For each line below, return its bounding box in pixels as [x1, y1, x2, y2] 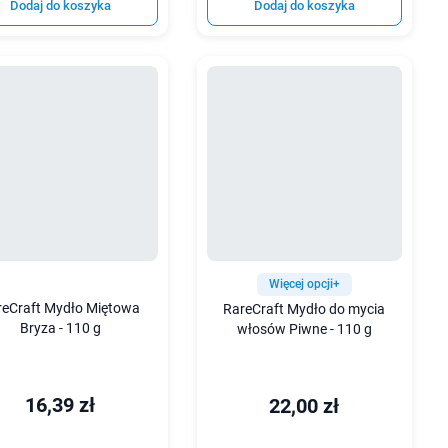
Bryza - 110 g [19, 320, 101, 338]
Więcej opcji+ [268, 277, 340, 292]
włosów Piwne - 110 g [236, 321, 372, 339]
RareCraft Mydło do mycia [223, 301, 386, 319]
